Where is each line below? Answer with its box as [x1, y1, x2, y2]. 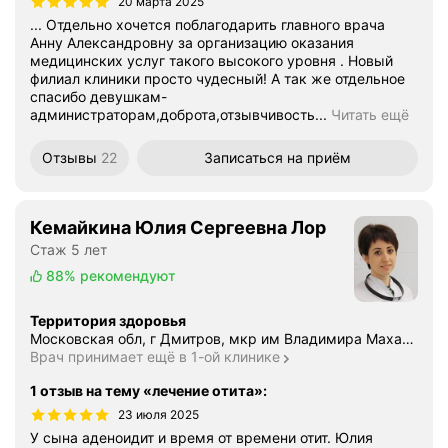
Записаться [204, 149, 283, 167]
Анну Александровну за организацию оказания [30, 34, 354, 52]
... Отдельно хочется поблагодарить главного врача [30, 16, 385, 34]
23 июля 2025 [118, 407, 199, 423]
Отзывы [42, 149, 97, 167]
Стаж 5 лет [30, 241, 107, 259]
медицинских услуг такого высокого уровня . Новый [30, 52, 393, 70]
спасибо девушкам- [30, 88, 167, 106]
